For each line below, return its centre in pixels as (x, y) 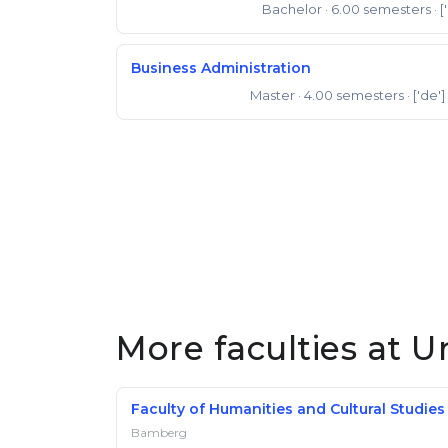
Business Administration (221, 68)
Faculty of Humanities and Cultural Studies (288, 409)
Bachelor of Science (191, 10)
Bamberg (159, 432)
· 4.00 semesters (350, 95)
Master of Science (185, 96)
